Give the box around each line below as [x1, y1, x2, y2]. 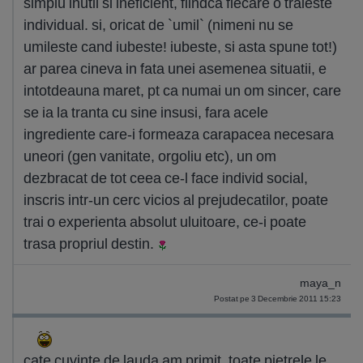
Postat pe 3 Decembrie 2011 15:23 [214, 293, 341, 304]
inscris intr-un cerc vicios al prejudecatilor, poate [23, 190, 328, 209]
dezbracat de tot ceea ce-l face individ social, [23, 169, 308, 187]
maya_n [300, 276, 341, 290]
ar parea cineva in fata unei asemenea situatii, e [23, 59, 327, 78]
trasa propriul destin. [23, 234, 157, 253]
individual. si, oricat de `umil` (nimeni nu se [23, 15, 293, 34]
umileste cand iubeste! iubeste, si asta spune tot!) [23, 37, 337, 56]
